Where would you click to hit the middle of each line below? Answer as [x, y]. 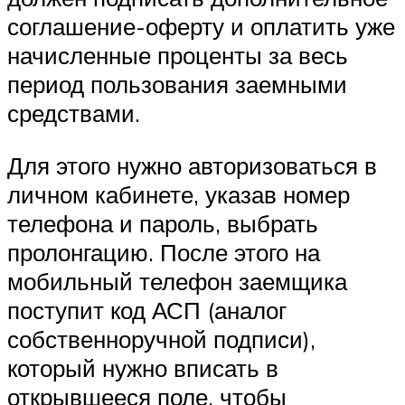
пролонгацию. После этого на [164, 252]
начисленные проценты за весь [178, 56]
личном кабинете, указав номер [179, 194]
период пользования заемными [177, 85]
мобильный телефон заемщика [177, 281]
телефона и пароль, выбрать [163, 223]
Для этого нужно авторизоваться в [192, 165]
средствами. [74, 113]
